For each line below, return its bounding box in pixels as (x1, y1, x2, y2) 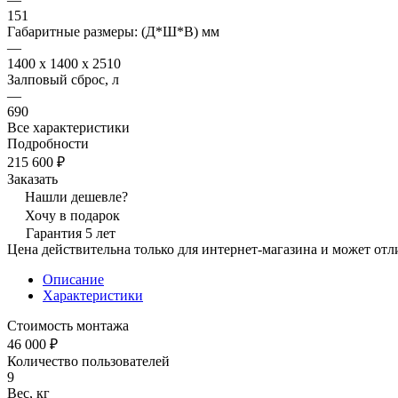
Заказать (7, 171, 58, 187)
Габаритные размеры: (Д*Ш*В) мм (7, 23, 219, 39)
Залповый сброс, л (7, 71, 119, 87)
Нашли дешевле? (25, 188, 128, 204)
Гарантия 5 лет (26, 225, 115, 241)
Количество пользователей (7, 353, 170, 369)
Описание (43, 271, 104, 287)
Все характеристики (7, 119, 130, 135)
